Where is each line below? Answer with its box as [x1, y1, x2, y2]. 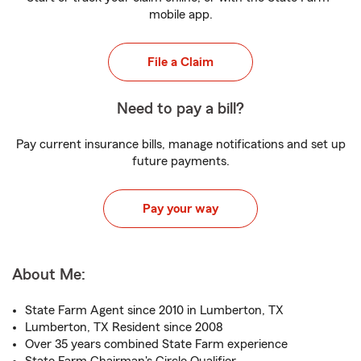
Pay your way [143, 202, 218, 215]
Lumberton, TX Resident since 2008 [25, 321, 223, 334]
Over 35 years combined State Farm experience [25, 338, 288, 351]
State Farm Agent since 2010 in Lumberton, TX [25, 304, 284, 317]
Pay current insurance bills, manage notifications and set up [15, 138, 346, 151]
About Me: [12, 267, 85, 283]
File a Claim [147, 56, 214, 68]
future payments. [131, 155, 230, 168]
